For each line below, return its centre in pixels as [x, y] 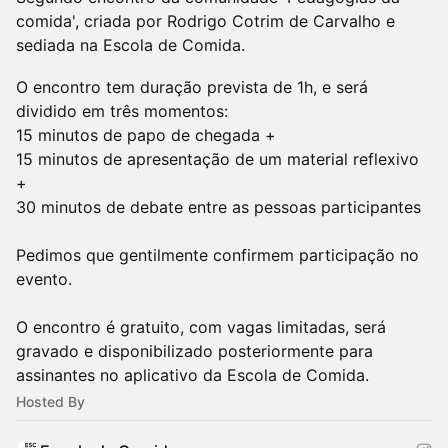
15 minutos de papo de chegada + [146, 135]
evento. [44, 279]
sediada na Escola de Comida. [130, 45]
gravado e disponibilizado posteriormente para [194, 351]
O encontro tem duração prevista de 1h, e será [192, 87]
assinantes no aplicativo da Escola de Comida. [192, 375]
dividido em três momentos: [122, 111]
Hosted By [50, 401]
